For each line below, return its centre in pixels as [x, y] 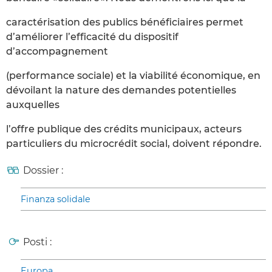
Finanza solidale [56, 199]
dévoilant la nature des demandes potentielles [121, 90]
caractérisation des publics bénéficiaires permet [125, 22]
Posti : [37, 242]
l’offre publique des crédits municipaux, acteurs [124, 129]
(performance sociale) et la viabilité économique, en [133, 76]
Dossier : [43, 171]
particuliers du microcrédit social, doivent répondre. [134, 144]
